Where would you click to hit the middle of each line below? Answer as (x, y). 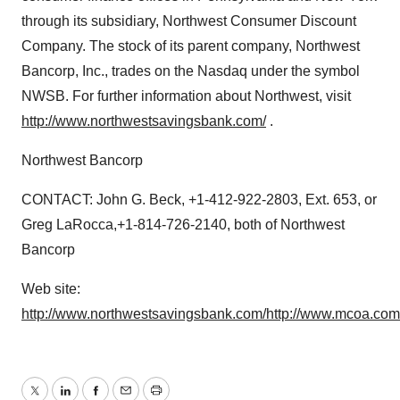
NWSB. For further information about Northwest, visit (186, 96)
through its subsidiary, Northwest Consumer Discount (189, 21)
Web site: (51, 289)
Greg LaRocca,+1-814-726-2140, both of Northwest (183, 225)
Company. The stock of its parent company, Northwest (191, 46)
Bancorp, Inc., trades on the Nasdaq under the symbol (191, 71)
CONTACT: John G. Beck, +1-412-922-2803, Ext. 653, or (199, 200)
